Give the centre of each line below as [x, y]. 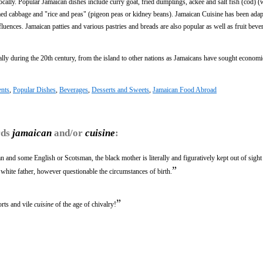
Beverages [74, 90]
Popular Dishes [34, 90]
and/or [68, 133]
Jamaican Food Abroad [185, 90]
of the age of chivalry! [85, 204]
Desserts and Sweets [120, 90]
